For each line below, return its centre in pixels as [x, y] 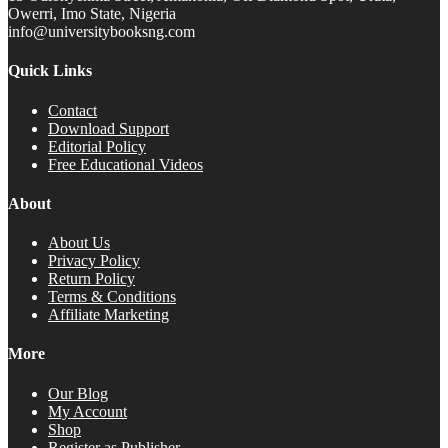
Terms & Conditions [112, 297]
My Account [87, 411]
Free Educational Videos [125, 164]
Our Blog [78, 393]
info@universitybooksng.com [101, 31]
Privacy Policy [94, 261]
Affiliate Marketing [108, 315]
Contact [72, 110]
